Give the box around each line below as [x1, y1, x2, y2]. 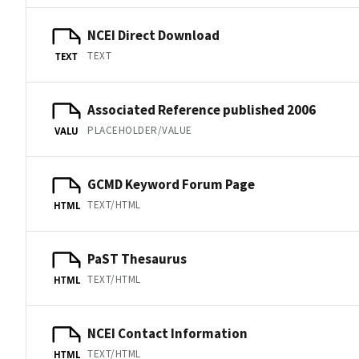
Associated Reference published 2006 [87, 100, 316, 119]
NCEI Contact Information [87, 324, 248, 342]
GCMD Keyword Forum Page [87, 175, 255, 193]
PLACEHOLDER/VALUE [87, 123, 192, 137]
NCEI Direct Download [87, 26, 220, 44]
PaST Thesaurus [87, 249, 187, 268]
